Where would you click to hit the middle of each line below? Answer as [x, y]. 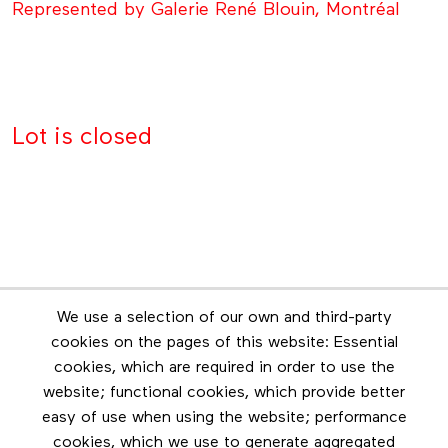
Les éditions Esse [224, 411]
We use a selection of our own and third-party [224, 318]
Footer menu [77, 379]
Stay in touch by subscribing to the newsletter [224, 337]
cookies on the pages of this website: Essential [224, 343]
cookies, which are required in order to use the [224, 368]
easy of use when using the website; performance [224, 418]
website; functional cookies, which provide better [224, 393]
